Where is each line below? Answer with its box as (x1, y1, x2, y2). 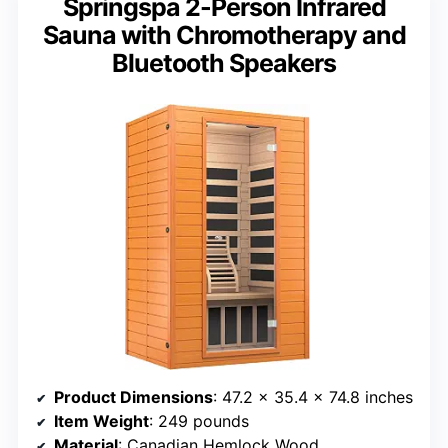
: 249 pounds (149, 410, 249, 431)
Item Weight (54, 410, 149, 431)
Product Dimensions (54, 386, 213, 407)
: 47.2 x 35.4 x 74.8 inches (213, 386, 413, 407)
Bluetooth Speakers (112, 48, 336, 79)
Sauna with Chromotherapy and (42, 20, 406, 51)
